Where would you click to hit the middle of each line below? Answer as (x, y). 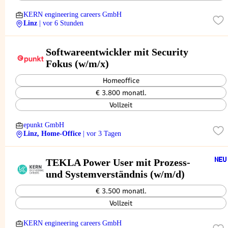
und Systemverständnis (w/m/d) (115, 174)
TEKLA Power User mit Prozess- (118, 162)
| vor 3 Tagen (102, 134)
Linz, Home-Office (52, 134)
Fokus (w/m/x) (77, 63)
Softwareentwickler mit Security (117, 52)
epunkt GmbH (44, 125)
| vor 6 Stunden (61, 23)
